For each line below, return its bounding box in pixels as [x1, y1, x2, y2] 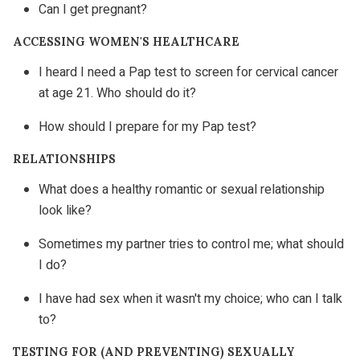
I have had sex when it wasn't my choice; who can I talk [39, 288, 342, 309]
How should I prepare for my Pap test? [39, 117, 256, 137]
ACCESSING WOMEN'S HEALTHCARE [13, 34, 239, 49]
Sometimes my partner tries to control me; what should [39, 234, 344, 254]
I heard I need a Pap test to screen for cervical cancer [39, 62, 338, 82]
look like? [39, 200, 92, 220]
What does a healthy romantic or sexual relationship [39, 179, 325, 199]
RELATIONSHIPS [13, 151, 116, 166]
